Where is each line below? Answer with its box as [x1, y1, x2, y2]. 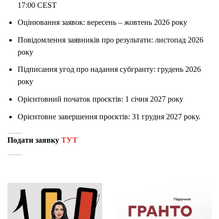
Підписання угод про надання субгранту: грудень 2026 [17, 65, 201, 74]
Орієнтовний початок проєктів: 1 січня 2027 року [17, 94, 183, 103]
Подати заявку [7, 136, 61, 145]
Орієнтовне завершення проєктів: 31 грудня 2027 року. [17, 112, 200, 121]
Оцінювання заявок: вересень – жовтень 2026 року [17, 18, 187, 27]
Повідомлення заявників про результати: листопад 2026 [17, 35, 203, 44]
